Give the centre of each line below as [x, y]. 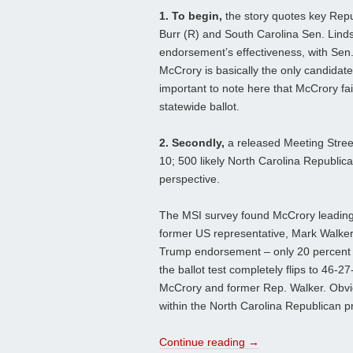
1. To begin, [191, 16]
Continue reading [204, 342]
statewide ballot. [199, 107]
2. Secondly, [192, 143]
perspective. [190, 179]
